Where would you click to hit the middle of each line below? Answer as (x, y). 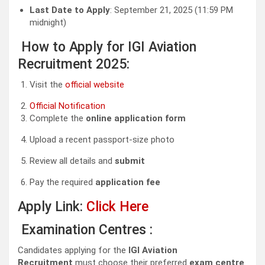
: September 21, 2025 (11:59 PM (172, 10)
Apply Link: (52, 207)
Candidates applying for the (73, 251)
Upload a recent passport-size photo (102, 140)
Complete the (58, 119)
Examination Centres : (85, 230)
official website (95, 85)
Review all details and (72, 161)
